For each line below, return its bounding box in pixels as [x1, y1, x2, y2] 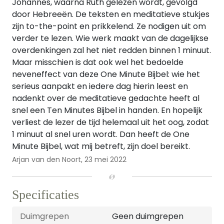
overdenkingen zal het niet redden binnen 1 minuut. [12, 44, 211, 56]
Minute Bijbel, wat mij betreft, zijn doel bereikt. [12, 140, 190, 152]
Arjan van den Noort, [12, 154, 82, 164]
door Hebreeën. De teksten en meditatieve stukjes [12, 8, 209, 20]
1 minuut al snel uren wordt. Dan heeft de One [12, 128, 189, 140]
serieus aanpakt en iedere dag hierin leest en [12, 80, 188, 92]
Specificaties [12, 187, 79, 202]
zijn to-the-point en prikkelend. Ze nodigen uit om [12, 20, 206, 32]
